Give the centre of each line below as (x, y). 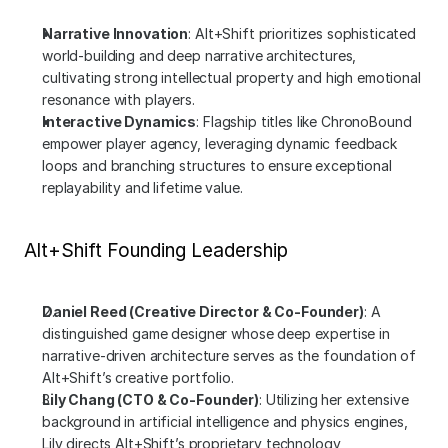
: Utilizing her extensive (333, 399)
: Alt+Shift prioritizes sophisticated (302, 33)
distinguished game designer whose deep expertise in (216, 333)
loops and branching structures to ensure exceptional (217, 165)
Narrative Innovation (115, 33)
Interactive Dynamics (119, 121)
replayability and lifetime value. (142, 187)
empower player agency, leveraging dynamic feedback (219, 143)
